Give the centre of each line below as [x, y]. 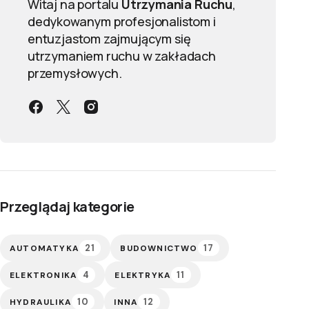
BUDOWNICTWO [159, 248]
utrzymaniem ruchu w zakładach [122, 56]
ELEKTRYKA [143, 275]
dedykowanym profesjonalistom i [122, 21]
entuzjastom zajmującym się [109, 39]
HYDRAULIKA [41, 302]
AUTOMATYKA [44, 248]
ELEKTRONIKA [44, 275]
